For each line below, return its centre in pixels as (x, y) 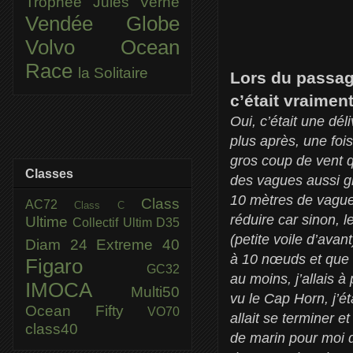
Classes (49, 173)
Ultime (49, 221)
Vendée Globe (102, 23)
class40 (52, 329)
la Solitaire (113, 72)
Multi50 (155, 292)
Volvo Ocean (102, 47)
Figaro (86, 266)
